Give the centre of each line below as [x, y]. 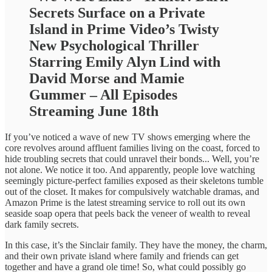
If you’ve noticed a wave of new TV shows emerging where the [127, 137]
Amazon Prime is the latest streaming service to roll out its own [125, 202]
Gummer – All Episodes [103, 94]
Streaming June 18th [94, 111]
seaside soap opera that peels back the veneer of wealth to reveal [127, 213]
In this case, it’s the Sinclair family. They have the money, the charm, [136, 245]
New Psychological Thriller [114, 45]
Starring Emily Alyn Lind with [125, 62]
